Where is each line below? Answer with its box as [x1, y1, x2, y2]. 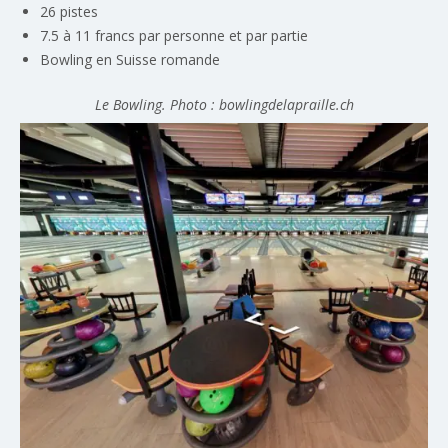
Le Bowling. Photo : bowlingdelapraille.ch [94, 95, 354, 115]
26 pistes [40, 2, 98, 22]
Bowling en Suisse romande [40, 50, 220, 70]
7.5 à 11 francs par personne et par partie [40, 26, 308, 46]
